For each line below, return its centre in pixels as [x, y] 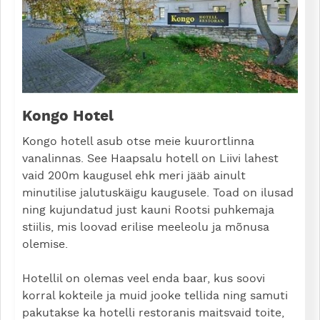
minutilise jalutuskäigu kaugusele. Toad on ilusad [158, 193]
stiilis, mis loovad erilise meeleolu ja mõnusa [146, 227]
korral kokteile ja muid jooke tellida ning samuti [155, 296]
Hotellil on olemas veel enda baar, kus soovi [144, 279]
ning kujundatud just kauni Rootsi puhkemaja [148, 210]
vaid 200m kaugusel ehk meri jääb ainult [134, 176]
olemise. [47, 245]
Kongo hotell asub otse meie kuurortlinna [138, 142]
